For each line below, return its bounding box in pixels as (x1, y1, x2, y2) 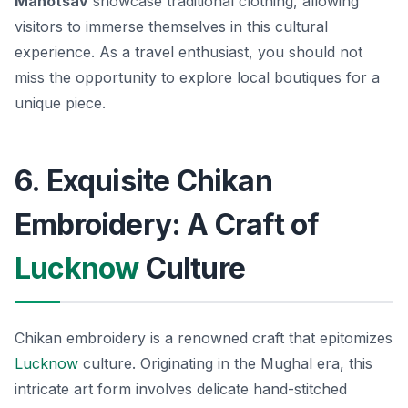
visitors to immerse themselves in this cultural (15, 16, 328, 36)
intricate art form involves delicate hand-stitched (15, 379, 347, 398)
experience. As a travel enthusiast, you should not (15, 42, 362, 61)
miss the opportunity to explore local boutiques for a (15, 67, 380, 87)
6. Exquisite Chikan (15, 162, 272, 199)
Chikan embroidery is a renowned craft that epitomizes (15, 328, 393, 347)
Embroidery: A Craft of (15, 206, 320, 242)
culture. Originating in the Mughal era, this (78, 353, 372, 372)
